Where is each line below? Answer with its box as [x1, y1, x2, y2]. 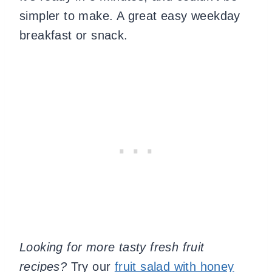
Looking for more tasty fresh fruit [19, 240, 205, 254]
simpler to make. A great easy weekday [19, 9, 240, 22]
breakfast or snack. [19, 29, 128, 42]
